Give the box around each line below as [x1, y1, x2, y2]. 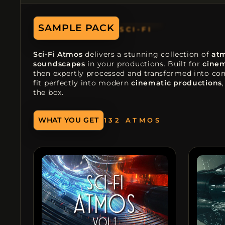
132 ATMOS [103, 111, 162, 120]
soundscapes [33, 59, 85, 68]
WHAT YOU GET [38, 115, 99, 125]
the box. [33, 87, 64, 97]
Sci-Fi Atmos [33, 49, 83, 59]
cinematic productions [131, 78, 222, 87]
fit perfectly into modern [33, 78, 132, 87]
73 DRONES [103, 116, 165, 125]
